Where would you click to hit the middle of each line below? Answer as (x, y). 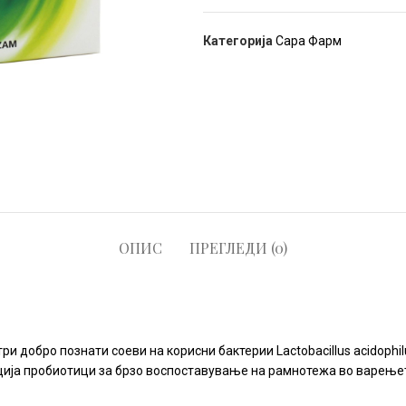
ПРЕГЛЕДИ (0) (238, 248)
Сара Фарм (309, 41)
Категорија (238, 41)
